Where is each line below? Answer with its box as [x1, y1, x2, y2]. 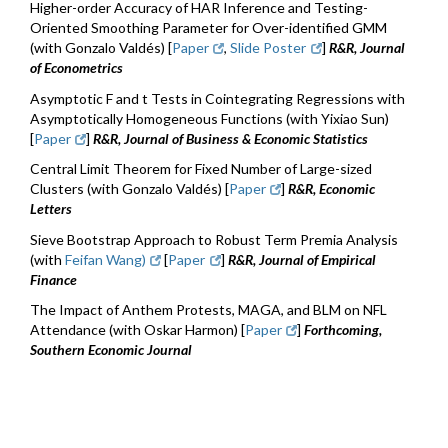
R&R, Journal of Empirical [227, 250, 376, 268]
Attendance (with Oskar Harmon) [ [30, 321, 245, 339]
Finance [30, 270, 77, 288]
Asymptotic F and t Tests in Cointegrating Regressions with [30, 89, 405, 107]
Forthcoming [304, 321, 380, 339]
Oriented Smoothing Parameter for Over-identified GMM [30, 19, 387, 37]
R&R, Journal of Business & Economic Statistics [93, 129, 369, 147]
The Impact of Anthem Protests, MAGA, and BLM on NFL [30, 301, 387, 319]
